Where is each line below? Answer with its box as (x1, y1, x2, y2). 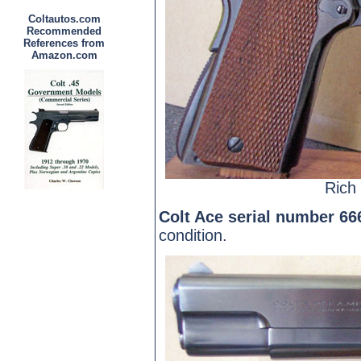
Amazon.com (31, 49, 98, 61)
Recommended (27, 25, 102, 37)
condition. (159, 226, 228, 244)
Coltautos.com (28, 13, 101, 25)
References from (23, 37, 106, 49)
